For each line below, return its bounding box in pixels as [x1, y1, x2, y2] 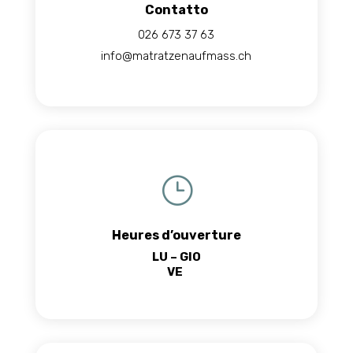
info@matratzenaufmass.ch [101, 49, 252, 64]
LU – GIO [151, 250, 201, 265]
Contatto [144, 2, 208, 18]
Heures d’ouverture [111, 228, 241, 243]
